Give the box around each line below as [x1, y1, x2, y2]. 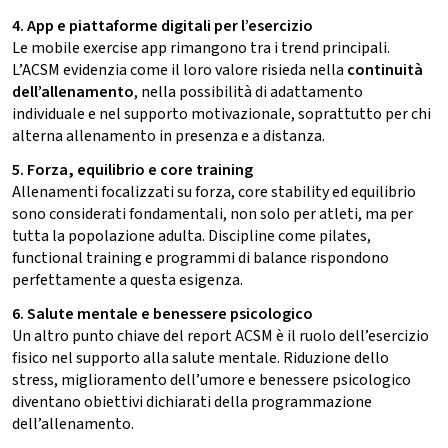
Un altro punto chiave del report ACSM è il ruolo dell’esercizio [12, 325, 429, 348]
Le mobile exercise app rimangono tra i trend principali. [12, 37, 390, 60]
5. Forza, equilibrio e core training [12, 159, 253, 182]
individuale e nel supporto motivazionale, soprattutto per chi [12, 103, 431, 126]
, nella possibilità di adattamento [134, 81, 363, 104]
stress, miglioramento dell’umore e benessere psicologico [12, 369, 411, 392]
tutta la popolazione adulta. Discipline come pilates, [12, 225, 371, 248]
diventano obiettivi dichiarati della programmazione [12, 391, 372, 414]
